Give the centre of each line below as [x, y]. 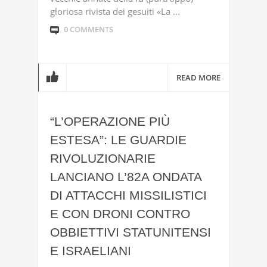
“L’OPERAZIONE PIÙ [110, 121]
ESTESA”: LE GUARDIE [118, 140]
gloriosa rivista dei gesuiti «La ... [115, 11]
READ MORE [198, 77]
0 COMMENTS [89, 29]
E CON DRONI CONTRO [120, 214]
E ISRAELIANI [91, 251]
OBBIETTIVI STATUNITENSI [131, 232]
